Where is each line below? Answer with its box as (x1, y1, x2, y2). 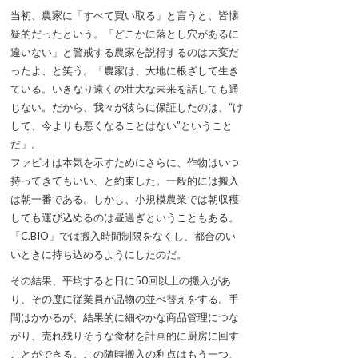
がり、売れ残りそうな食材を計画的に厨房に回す (10, 329, 239, 343)
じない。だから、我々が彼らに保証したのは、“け (10, 101, 243, 114)
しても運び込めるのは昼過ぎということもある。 (10, 211, 239, 225)
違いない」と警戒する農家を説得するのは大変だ (10, 46, 239, 59)
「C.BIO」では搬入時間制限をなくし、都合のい (10, 229, 236, 243)
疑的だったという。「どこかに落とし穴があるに (10, 27, 239, 41)
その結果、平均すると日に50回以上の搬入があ (10, 274, 231, 288)
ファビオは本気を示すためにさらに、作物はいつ (10, 156, 239, 169)
